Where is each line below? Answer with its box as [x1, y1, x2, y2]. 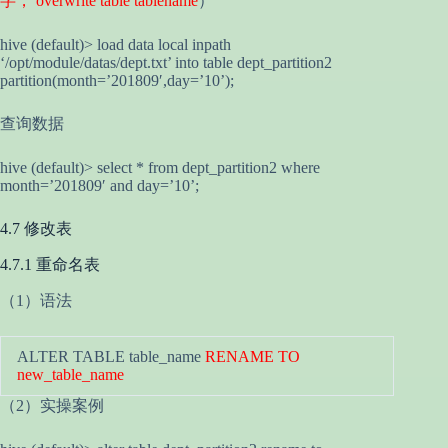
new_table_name [17, 365, 124, 383]
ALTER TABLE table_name [17, 347, 205, 365]
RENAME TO [205, 347, 300, 365]
